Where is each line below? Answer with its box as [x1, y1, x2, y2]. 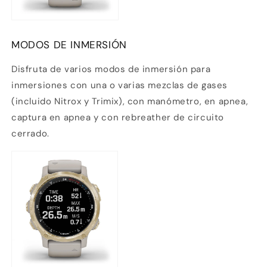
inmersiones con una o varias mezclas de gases [11, 79, 228, 92]
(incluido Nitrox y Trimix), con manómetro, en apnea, [11, 95, 249, 108]
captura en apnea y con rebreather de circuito [11, 111, 225, 124]
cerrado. [11, 128, 49, 140]
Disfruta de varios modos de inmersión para [11, 63, 211, 76]
